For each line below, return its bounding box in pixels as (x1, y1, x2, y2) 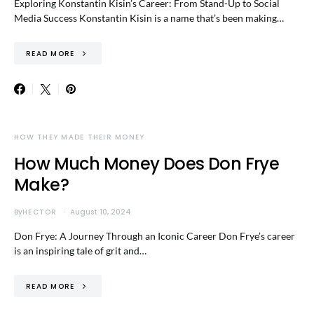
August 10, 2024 (69, 207, 131, 217)
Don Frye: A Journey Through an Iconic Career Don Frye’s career (14, 230, 295, 242)
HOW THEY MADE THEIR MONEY (14, 132, 145, 142)
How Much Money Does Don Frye (14, 152, 280, 175)
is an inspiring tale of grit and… (14, 245, 146, 257)
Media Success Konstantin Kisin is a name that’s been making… (14, 12, 284, 24)
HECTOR (22, 207, 57, 217)
